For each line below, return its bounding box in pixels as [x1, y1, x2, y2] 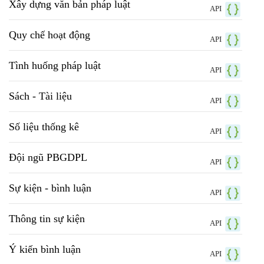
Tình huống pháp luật [9, 60, 101, 72]
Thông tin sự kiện [9, 213, 85, 225]
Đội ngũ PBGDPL [9, 151, 87, 164]
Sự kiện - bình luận [9, 182, 91, 194]
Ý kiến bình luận [9, 243, 81, 256]
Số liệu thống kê [9, 121, 79, 133]
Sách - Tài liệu [9, 90, 72, 103]
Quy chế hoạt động [9, 29, 90, 41]
